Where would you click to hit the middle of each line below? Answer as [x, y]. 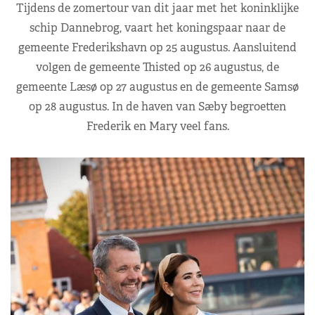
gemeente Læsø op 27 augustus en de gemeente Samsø [157, 86]
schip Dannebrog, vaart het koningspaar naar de [157, 27]
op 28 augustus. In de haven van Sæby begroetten [157, 106]
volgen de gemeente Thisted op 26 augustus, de [157, 67]
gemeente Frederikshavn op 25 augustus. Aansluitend [157, 47]
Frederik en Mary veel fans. [157, 126]
